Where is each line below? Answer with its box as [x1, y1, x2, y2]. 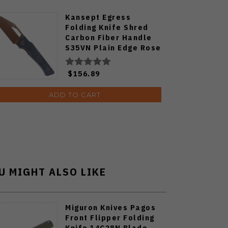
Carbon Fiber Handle [65, 32, 152, 42]
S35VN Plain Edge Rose [65, 42, 161, 52]
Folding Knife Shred [65, 22, 149, 32]
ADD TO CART [49, 90, 101, 99]
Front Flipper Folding [65, 212, 155, 222]
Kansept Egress [65, 12, 131, 22]
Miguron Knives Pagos [65, 202, 156, 212]
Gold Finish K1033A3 [65, 52, 150, 63]
